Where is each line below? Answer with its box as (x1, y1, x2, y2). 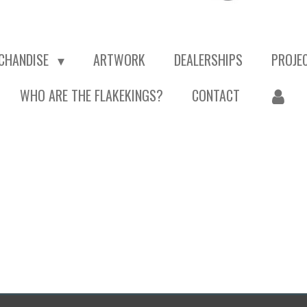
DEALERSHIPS (173, 49, 243, 70)
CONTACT (191, 85, 240, 106)
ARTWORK (93, 49, 145, 70)
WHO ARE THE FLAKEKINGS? (19, 85, 163, 106)
